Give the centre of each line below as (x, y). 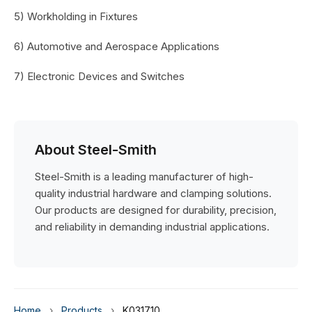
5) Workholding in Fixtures (76, 16)
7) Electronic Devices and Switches (99, 76)
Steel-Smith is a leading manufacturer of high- (144, 177)
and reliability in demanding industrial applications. (152, 227)
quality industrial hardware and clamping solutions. (153, 193)
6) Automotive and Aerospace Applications (117, 46)
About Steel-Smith (96, 150)
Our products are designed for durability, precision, (156, 210)
